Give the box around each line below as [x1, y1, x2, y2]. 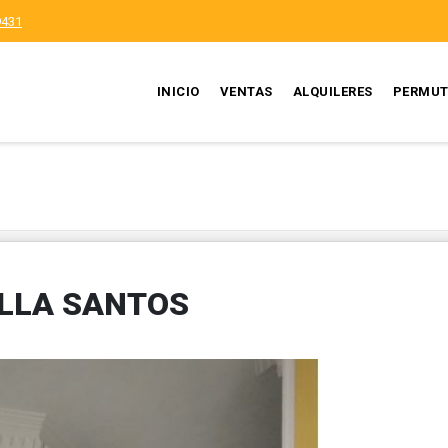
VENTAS [219, 84, 273, 99]
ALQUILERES [292, 84, 373, 99]
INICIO [156, 84, 200, 99]
